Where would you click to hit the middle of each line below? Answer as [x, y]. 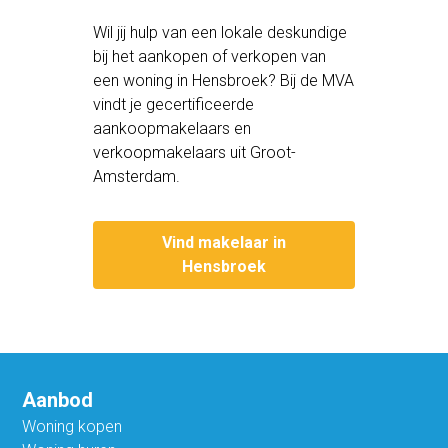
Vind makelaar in [224, 242]
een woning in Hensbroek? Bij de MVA [224, 80]
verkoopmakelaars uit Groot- [195, 152]
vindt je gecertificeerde [174, 104]
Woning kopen [72, 426]
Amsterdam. [137, 176]
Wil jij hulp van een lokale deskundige [220, 32]
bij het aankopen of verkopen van [210, 56]
